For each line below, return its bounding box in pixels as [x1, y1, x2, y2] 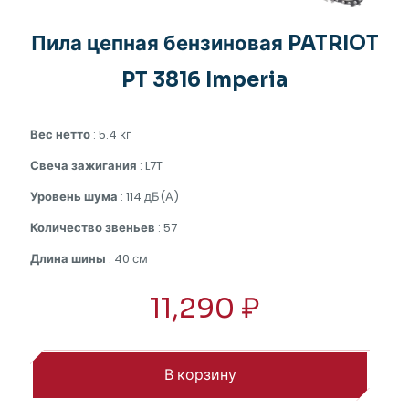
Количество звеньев [30, 219, 155, 237]
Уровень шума [30, 188, 118, 206]
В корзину [163, 364, 236, 386]
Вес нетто [30, 126, 90, 144]
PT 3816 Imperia [121, 68, 288, 93]
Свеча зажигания [30, 157, 137, 175]
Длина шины [30, 250, 106, 268]
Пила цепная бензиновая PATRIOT [30, 31, 379, 57]
